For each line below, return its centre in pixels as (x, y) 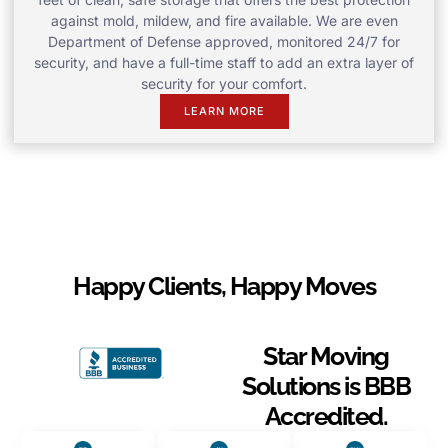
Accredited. (326, 415)
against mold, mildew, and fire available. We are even (224, 20)
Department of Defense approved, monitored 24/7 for (224, 41)
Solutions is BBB (326, 385)
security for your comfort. (224, 83)
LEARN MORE (224, 110)
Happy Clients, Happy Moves (224, 285)
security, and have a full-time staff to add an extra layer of (224, 62)
